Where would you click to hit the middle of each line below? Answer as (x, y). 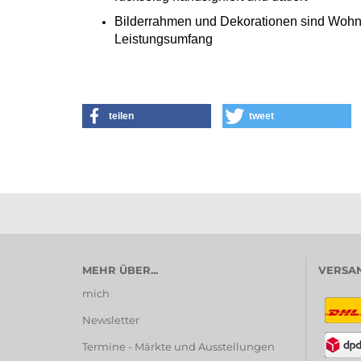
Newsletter (111, 320)
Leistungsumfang (164, 39)
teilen (121, 116)
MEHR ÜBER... (120, 270)
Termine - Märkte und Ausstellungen (178, 346)
